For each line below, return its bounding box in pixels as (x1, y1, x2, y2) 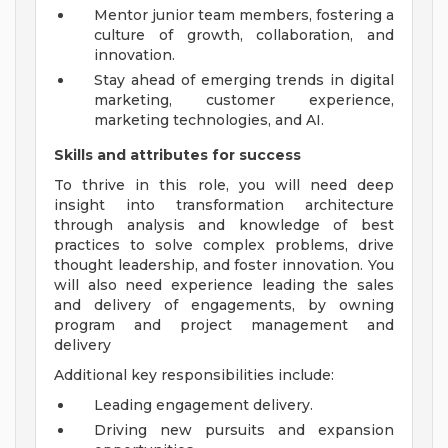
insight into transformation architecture (54, 196, 394, 215)
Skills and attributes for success (54, 146, 301, 165)
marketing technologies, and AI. (94, 111, 324, 130)
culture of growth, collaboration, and (94, 26, 394, 45)
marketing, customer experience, (94, 91, 394, 110)
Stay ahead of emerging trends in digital (94, 71, 394, 90)
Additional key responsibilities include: (54, 366, 334, 385)
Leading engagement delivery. (94, 396, 313, 415)
